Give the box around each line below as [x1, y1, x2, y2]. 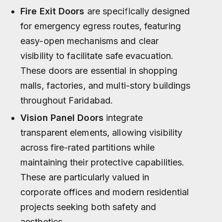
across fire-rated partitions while [20, 142, 155, 153]
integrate [103, 112, 143, 123]
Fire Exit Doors [20, 5, 85, 16]
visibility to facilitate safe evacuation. [20, 50, 174, 61]
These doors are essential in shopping [20, 65, 177, 76]
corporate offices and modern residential [20, 186, 189, 197]
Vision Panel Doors [20, 112, 104, 123]
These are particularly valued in [20, 171, 150, 182]
